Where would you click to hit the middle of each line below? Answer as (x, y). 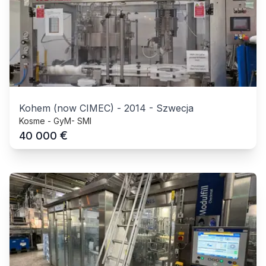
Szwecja (175, 108)
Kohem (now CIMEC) (66, 108)
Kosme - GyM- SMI (55, 121)
